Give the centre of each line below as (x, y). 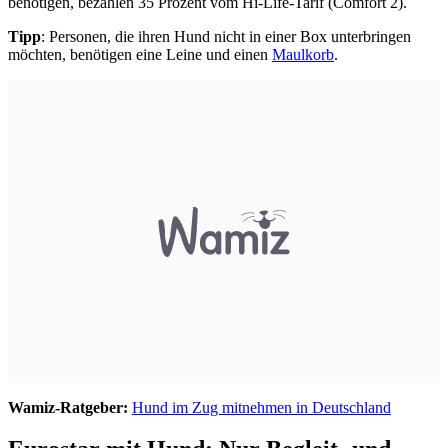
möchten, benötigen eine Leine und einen (140, 54)
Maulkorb (303, 54)
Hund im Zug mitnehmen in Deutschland (261, 407)
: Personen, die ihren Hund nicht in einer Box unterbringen (226, 36)
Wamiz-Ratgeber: (68, 407)
